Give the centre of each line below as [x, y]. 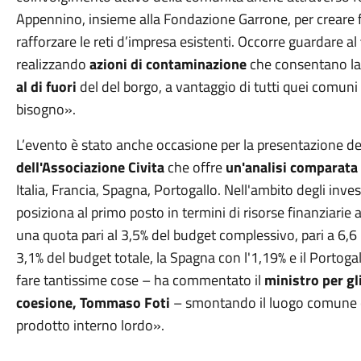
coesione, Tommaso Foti [93, 303]
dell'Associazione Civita [90, 167]
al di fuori [46, 87]
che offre [195, 167]
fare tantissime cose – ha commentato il [140, 280]
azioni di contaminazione [168, 64]
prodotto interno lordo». [90, 325]
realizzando [52, 64]
